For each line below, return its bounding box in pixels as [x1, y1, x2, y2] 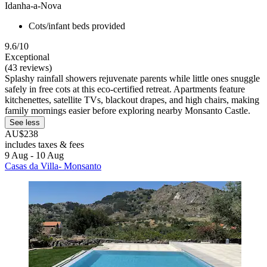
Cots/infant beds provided [29, 20, 125, 31]
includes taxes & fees [5, 139, 84, 150]
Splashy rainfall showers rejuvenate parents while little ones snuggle [5, 73, 260, 83]
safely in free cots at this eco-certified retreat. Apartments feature [5, 83, 245, 94]
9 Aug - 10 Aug [5, 150, 64, 160]
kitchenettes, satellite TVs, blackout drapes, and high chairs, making [5, 94, 259, 105]
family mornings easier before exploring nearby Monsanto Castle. [5, 105, 250, 116]
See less [10, 117, 40, 127]
